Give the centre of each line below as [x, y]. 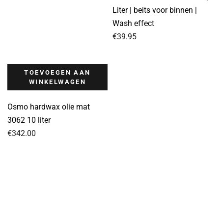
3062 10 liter [29, 120]
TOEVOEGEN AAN [57, 73]
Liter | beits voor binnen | [155, 10]
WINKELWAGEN [57, 82]
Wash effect [133, 24]
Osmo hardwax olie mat [49, 107]
